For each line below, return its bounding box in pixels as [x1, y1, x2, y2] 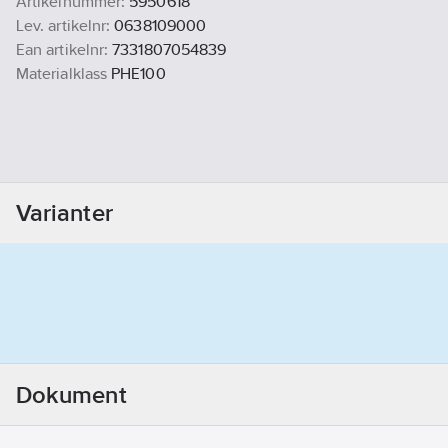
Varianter [16, 199, 113, 227]
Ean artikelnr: [16, 40, 109, 60]
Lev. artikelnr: [16, 16, 111, 36]
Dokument [16, 380, 127, 408]
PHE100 [111, 64, 166, 84]
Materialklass [16, 64, 108, 84]
